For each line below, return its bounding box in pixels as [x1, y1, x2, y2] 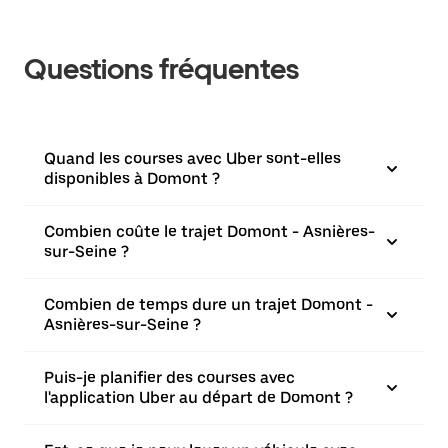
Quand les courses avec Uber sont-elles [44, 149, 341, 168]
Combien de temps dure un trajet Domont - [44, 295, 373, 314]
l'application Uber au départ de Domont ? [44, 388, 353, 407]
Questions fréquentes [24, 52, 299, 86]
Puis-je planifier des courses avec [44, 368, 295, 387]
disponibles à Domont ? [44, 169, 220, 188]
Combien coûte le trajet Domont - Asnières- [44, 222, 375, 241]
